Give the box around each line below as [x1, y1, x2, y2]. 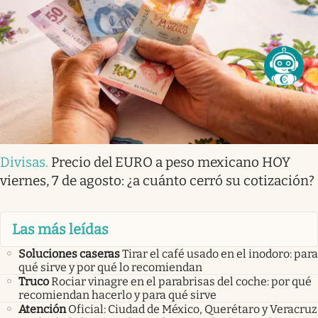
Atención [18, 302, 66, 317]
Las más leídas [12, 220, 109, 238]
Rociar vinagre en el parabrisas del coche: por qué [51, 275, 312, 289]
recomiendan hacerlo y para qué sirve [18, 288, 216, 302]
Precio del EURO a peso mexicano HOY [51, 153, 290, 170]
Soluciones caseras [18, 247, 120, 261]
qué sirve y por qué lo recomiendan [18, 261, 202, 275]
